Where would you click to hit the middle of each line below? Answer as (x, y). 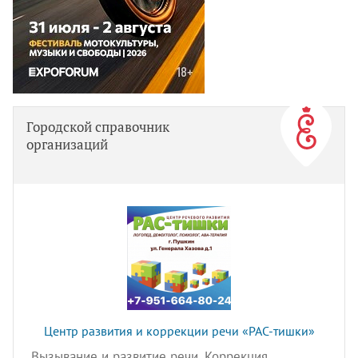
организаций (67, 145)
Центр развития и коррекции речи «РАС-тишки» (179, 331)
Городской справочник (98, 127)
